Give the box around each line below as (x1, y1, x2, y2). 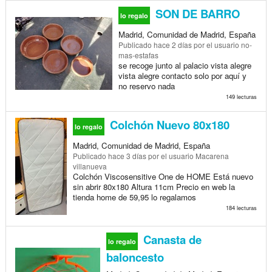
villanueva (72, 160, 107, 171)
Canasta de (140, 231, 202, 248)
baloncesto (106, 248, 164, 265)
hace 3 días (107, 150, 146, 161)
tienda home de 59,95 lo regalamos (72, 191, 196, 203)
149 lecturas (225, 92, 257, 101)
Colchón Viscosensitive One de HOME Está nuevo (72, 170, 253, 182)
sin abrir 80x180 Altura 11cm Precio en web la (72, 180, 235, 192)
